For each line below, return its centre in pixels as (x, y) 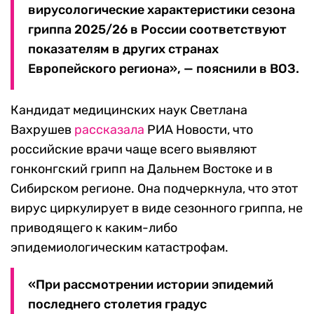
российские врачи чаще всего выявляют (134, 150)
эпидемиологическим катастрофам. (120, 248)
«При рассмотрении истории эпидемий (151, 285)
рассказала (109, 130)
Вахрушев (42, 130)
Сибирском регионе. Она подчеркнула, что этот (154, 189)
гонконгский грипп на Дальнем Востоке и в (142, 169)
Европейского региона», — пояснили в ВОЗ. (164, 69)
